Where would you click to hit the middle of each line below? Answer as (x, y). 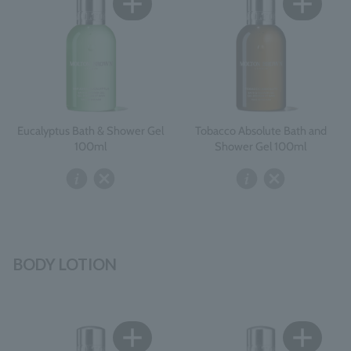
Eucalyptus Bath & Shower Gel (90, 130)
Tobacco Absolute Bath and (261, 130)
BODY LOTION (65, 264)
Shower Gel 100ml (261, 146)
